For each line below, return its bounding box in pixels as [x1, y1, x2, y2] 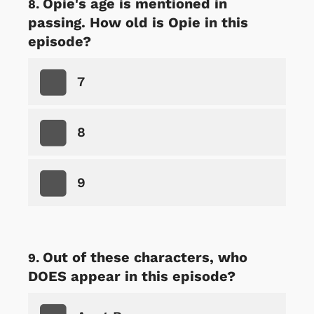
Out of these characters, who [43, 248, 247, 266]
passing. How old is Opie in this [28, 13, 248, 31]
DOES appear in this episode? [28, 267, 235, 285]
